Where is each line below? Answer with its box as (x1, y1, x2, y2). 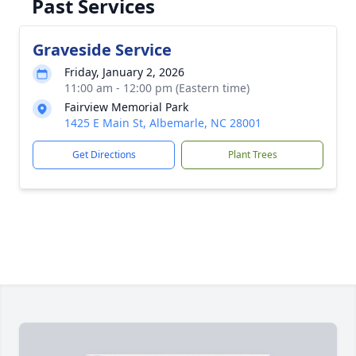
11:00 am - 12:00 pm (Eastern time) (64, 80, 250, 95)
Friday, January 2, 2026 (64, 64, 184, 79)
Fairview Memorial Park (64, 99, 188, 114)
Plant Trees (227, 148, 277, 161)
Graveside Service (33, 39, 172, 60)
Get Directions (72, 148, 136, 161)
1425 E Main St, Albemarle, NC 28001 (64, 115, 261, 130)
